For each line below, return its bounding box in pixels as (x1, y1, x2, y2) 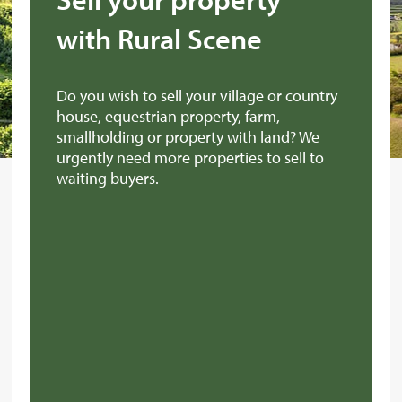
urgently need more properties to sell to (57, 146, 325, 168)
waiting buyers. (57, 167, 160, 188)
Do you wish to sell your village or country (57, 84, 338, 106)
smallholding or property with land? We (57, 126, 320, 147)
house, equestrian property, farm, (57, 105, 281, 127)
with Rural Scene (57, 20, 263, 57)
